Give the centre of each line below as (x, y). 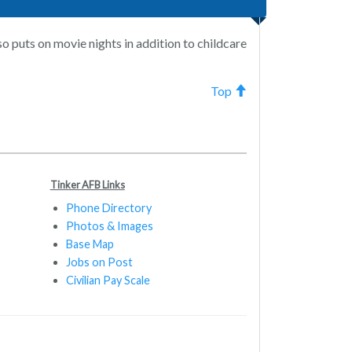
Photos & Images (109, 225)
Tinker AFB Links (87, 184)
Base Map (90, 244)
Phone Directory (108, 207)
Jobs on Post (99, 262)
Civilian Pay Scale (108, 280)
